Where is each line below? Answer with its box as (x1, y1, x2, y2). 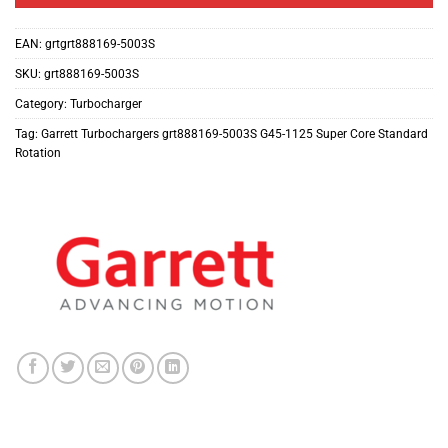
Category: (15, 96, 70, 112)
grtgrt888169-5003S (45, 36, 155, 52)
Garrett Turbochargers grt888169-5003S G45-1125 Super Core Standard (41, 126, 428, 142)
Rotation (15, 145, 61, 161)
